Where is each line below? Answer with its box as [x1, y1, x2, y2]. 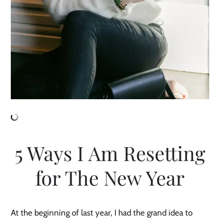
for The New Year [35, 164, 185, 191]
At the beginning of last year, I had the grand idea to [11, 207, 193, 218]
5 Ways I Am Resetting [15, 139, 205, 166]
